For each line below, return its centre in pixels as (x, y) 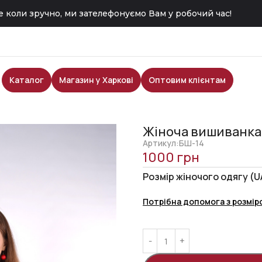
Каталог (27, 80)
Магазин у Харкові (96, 80)
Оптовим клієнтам (187, 80)
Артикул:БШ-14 (173, 143)
